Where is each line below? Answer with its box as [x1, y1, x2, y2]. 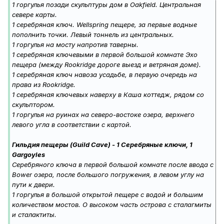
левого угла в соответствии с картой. [12, 120, 131, 129]
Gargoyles [12, 150, 45, 159]
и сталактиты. [12, 210, 56, 219]
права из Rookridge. [12, 80, 75, 89]
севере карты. [12, 10, 57, 19]
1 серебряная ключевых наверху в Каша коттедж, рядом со [12, 90, 204, 99]
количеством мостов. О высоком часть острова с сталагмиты [12, 200, 211, 209]
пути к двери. [12, 180, 55, 189]
